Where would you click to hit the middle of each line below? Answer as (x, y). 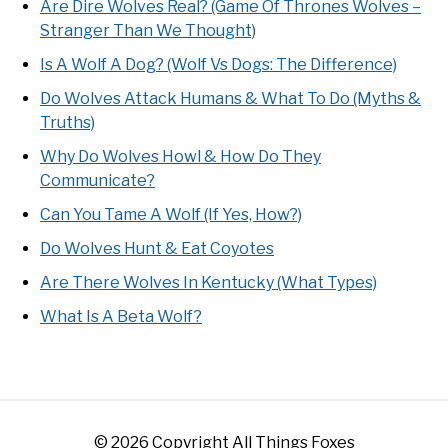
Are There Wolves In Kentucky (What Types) (208, 282)
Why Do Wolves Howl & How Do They (180, 156)
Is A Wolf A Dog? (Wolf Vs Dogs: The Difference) (218, 64)
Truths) (67, 122)
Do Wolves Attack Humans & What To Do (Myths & (230, 98)
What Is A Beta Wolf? (121, 316)
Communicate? (97, 180)
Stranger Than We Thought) (148, 30)
